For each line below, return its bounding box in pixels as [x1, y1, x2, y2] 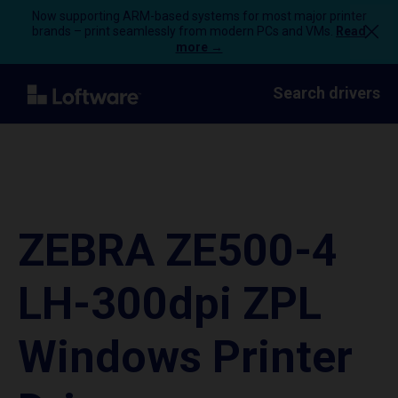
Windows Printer [18, 331, 353, 383]
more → [175, 40, 223, 54]
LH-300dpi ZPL [18, 278, 322, 330]
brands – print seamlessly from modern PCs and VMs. [32, 24, 336, 38]
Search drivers [273, 84, 380, 102]
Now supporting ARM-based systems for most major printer [31, 9, 367, 23]
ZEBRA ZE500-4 [18, 225, 338, 276]
